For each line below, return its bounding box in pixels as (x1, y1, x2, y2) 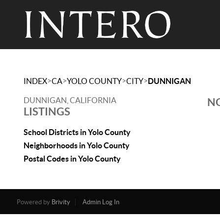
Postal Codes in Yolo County (24, 154, 121, 163)
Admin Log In (82, 198, 119, 206)
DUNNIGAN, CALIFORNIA (24, 96, 116, 105)
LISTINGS (24, 105, 70, 117)
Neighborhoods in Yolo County (24, 141, 130, 150)
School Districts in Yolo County (24, 128, 131, 137)
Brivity (51, 198, 70, 206)
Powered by (16, 198, 52, 206)
